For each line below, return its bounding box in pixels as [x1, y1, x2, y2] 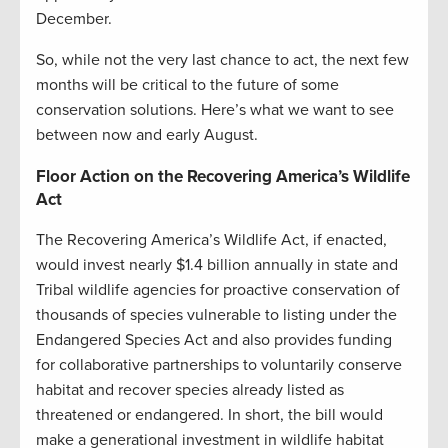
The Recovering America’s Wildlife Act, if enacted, [36, 230, 387, 251]
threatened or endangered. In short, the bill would [36, 405, 383, 426]
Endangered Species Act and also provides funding [36, 330, 392, 351]
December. [36, 9, 112, 30]
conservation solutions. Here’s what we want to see [36, 100, 394, 121]
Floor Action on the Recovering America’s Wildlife [36, 166, 410, 188]
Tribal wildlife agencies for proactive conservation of [36, 280, 400, 301]
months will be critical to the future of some [36, 75, 339, 96]
